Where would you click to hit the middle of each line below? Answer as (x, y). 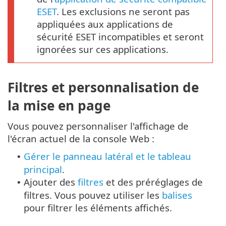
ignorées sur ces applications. (103, 49)
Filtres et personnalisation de (103, 88)
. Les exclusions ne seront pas (123, 11)
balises (177, 195)
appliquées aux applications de (105, 24)
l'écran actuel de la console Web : (81, 139)
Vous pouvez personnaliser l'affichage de (98, 126)
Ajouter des (51, 182)
